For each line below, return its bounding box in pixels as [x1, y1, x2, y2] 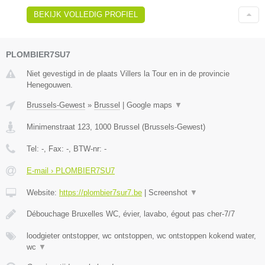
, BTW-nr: [69, 144, 104, 153]
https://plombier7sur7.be [59, 188, 142, 197]
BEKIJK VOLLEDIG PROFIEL [34, 9, 138, 19]
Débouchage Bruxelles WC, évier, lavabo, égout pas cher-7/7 [27, 209, 235, 218]
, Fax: [44, 144, 66, 153]
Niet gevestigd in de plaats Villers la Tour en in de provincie [27, 69, 230, 78]
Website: [27, 188, 59, 197]
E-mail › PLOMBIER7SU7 [27, 166, 115, 175]
